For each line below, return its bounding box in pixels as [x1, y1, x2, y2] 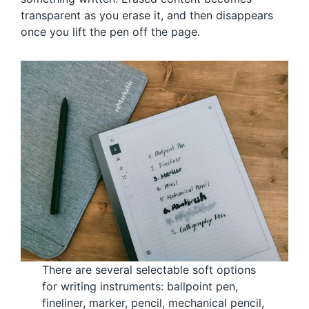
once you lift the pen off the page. [21, 24, 200, 39]
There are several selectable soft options [42, 262, 257, 277]
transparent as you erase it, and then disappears [21, 8, 273, 22]
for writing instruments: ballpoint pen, [42, 279, 239, 293]
